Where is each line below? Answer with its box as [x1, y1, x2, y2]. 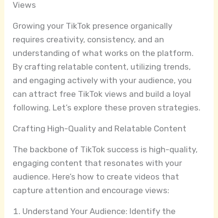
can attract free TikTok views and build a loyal [13, 89, 191, 99]
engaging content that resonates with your [13, 158, 182, 168]
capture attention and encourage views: [13, 185, 170, 196]
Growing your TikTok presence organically [13, 21, 173, 31]
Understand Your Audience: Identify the [22, 206, 176, 217]
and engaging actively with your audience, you [13, 75, 192, 86]
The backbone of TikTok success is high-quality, [13, 145, 198, 155]
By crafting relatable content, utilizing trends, [13, 62, 191, 72]
